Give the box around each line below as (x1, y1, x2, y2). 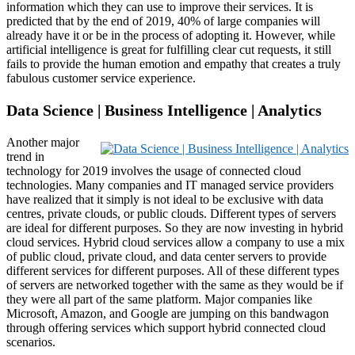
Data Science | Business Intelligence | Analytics (6, 101, 322, 119)
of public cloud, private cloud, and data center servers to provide (6, 249, 326, 263)
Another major (6, 135, 79, 149)
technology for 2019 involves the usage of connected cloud (6, 163, 301, 177)
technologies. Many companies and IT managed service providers (6, 177, 334, 192)
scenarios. (6, 334, 55, 349)
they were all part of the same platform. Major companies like (6, 292, 312, 306)
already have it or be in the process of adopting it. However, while (6, 28, 335, 42)
